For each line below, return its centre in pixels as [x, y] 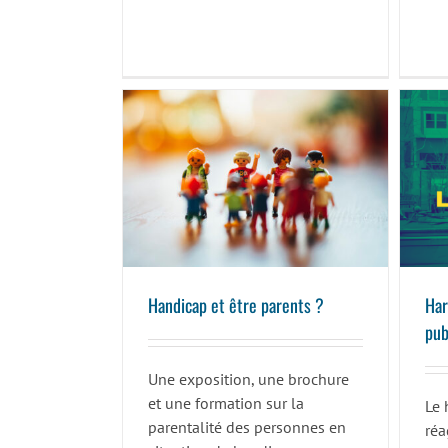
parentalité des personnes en [246, 427]
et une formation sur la [225, 403]
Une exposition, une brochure [248, 379]
